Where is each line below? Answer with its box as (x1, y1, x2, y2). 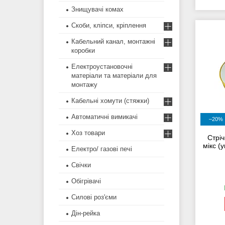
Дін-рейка (71, 209, 100, 217)
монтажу (71, 81, 97, 89)
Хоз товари (71, 129, 105, 137)
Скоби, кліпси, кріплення (71, 22, 146, 30)
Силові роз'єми (71, 193, 117, 201)
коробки (71, 47, 95, 55)
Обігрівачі (71, 177, 101, 185)
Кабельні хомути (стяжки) (71, 97, 149, 105)
